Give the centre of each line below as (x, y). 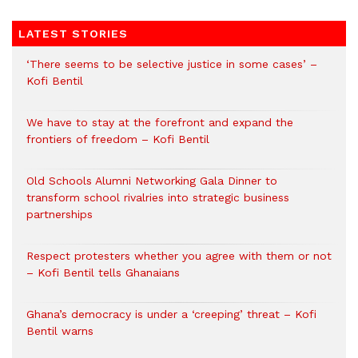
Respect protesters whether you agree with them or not (179, 255)
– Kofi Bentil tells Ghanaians (103, 272)
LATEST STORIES (73, 33)
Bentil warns (60, 330)
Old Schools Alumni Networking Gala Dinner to (152, 180)
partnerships (60, 214)
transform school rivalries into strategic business (158, 197)
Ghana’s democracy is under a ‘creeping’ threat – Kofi (171, 314)
